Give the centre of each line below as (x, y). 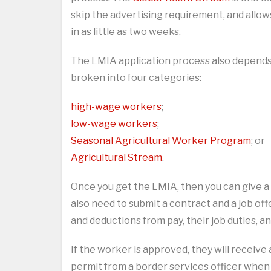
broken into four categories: (136, 78)
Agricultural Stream (116, 158)
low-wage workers (114, 124)
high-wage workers (116, 107)
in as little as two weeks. (126, 32)
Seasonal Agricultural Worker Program (161, 141)
